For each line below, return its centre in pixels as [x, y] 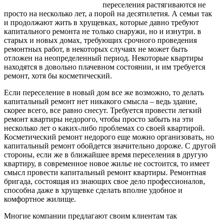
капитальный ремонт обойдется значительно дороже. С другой [110, 146]
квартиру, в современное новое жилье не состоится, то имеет [107, 163]
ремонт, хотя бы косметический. [58, 75]
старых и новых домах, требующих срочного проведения [100, 40]
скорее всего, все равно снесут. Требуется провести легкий [103, 110]
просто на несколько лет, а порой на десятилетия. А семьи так [108, 13]
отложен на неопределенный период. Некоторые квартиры [104, 58]
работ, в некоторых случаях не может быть [115, 49]
